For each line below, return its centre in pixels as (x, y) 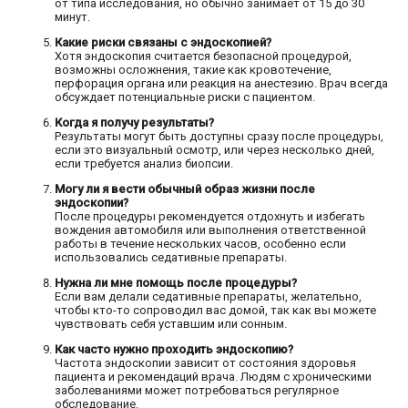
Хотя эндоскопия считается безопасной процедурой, (203, 56)
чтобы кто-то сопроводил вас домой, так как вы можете (215, 311)
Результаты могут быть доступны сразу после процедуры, (219, 137)
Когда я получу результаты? (134, 123)
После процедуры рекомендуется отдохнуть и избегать (210, 217)
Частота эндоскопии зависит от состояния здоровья (205, 363)
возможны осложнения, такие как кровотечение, (193, 70)
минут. (72, 17)
